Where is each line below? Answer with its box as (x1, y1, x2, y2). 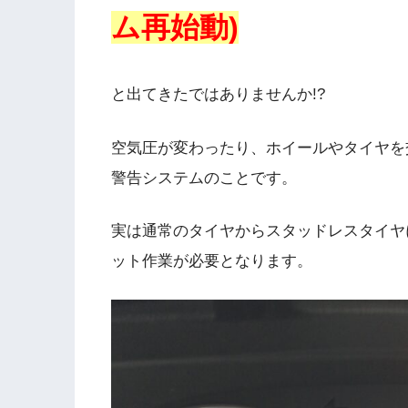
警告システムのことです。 (111, 168, 297, 187)
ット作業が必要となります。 (111, 252, 312, 270)
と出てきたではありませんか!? (111, 86, 325, 104)
